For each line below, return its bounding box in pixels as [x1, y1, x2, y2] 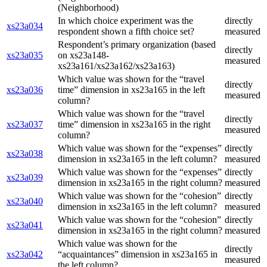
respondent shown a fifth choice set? [58, 26, 194, 37]
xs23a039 [7, 172, 43, 183]
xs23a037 [7, 119, 43, 130]
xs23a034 [7, 21, 43, 32]
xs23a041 [7, 220, 43, 231]
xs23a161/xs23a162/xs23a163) [58, 61, 175, 72]
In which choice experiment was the [58, 15, 193, 26]
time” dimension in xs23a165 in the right [58, 119, 210, 130]
